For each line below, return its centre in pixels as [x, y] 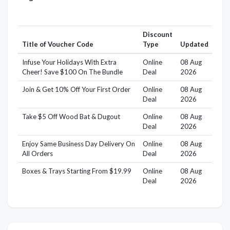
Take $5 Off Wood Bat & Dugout [71, 116]
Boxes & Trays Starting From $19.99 [76, 171]
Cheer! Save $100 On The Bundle [72, 72]
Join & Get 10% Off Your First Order [76, 89]
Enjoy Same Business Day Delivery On [78, 143]
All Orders [37, 153]
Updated [194, 44]
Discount [157, 34]
